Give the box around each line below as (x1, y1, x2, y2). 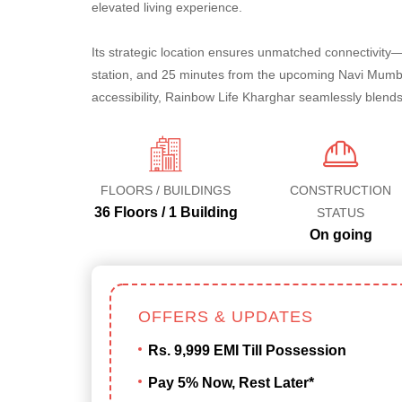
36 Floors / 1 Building (93, 205, 238, 220)
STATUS (317, 205, 364, 220)
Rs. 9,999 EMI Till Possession (148, 343, 346, 358)
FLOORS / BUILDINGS (100, 183, 231, 197)
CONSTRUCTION (290, 183, 391, 197)
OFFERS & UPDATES (138, 308, 313, 326)
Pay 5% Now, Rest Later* (148, 375, 314, 390)
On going (309, 227, 372, 242)
